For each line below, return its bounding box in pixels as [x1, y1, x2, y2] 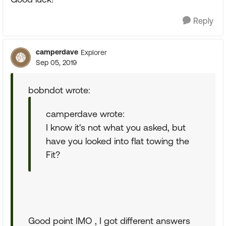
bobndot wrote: [28, 85, 90, 95]
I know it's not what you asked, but [46, 122, 186, 133]
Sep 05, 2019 [36, 59, 77, 67]
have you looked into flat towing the [46, 136, 189, 146]
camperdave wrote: [46, 108, 125, 119]
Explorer [81, 48, 107, 56]
